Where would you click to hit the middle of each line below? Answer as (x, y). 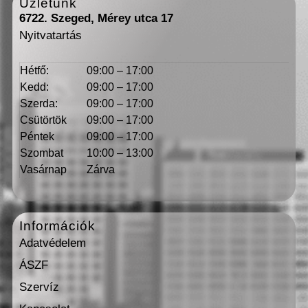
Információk (57, 225)
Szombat (42, 153)
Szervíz (39, 287)
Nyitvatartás (51, 36)
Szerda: (39, 103)
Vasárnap (43, 169)
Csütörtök (43, 120)
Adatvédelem (53, 243)
